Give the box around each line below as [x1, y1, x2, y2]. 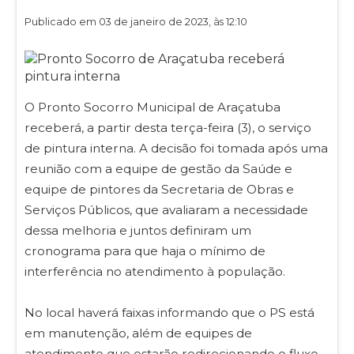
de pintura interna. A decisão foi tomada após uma [24, 140, 328, 156]
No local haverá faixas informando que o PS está [24, 304, 314, 320]
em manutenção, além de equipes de [24, 325, 252, 341]
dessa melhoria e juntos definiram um [24, 222, 251, 238]
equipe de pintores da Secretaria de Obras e [24, 181, 294, 197]
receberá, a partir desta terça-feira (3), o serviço [24, 119, 311, 135]
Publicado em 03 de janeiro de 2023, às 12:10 [24, 15, 247, 28]
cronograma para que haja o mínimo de [24, 243, 265, 258]
